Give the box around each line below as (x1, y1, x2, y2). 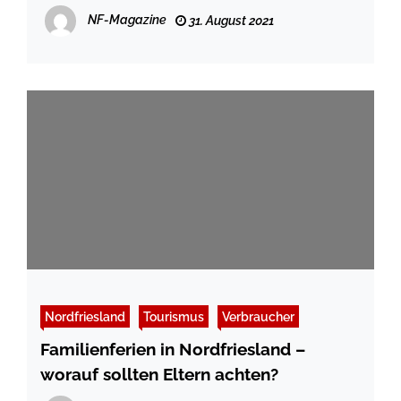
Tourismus (143, 309, 204, 325)
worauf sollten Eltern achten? (40, 364, 278, 385)
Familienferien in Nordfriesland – (40, 339, 305, 360)
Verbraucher (222, 309, 294, 325)
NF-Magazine (88, 13, 166, 28)
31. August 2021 (186, 13, 274, 29)
